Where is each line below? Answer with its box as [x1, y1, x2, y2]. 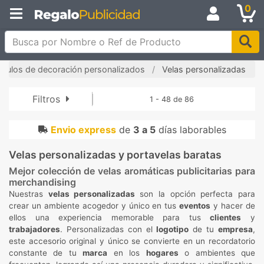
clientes [210, 213, 242, 222]
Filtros [32, 93, 64, 105]
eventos [179, 201, 211, 210]
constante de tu [9, 248, 83, 258]
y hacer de [210, 201, 256, 210]
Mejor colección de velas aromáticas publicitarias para [9, 165, 255, 177]
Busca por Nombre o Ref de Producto [4, 31, 173, 43]
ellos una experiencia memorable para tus [9, 213, 210, 222]
